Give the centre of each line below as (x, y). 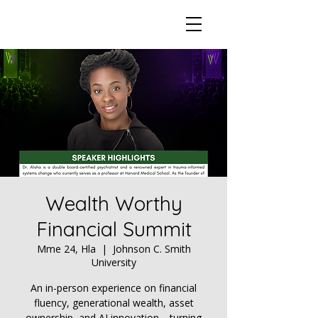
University (114, 262)
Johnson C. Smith (152, 249)
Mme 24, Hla (66, 249)
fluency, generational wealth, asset (114, 303)
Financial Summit (114, 229)
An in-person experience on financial (114, 288)
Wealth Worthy (114, 203)
